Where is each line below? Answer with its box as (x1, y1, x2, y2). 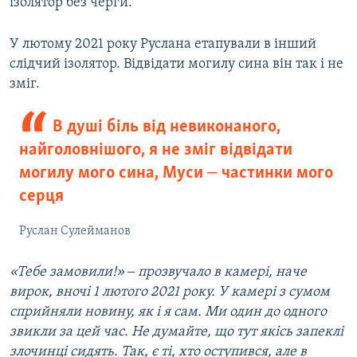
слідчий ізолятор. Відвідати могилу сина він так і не (10, 57, 343, 73)
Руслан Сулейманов (19, 225, 131, 238)
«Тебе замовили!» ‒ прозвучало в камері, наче (10, 265, 307, 280)
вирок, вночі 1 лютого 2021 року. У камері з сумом (10, 284, 330, 300)
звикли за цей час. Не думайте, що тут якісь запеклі (10, 324, 343, 340)
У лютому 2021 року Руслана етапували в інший (10, 37, 316, 53)
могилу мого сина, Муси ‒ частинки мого (19, 164, 333, 183)
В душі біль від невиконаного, (52, 118, 280, 137)
